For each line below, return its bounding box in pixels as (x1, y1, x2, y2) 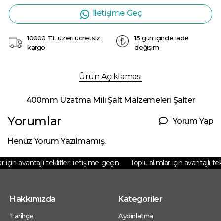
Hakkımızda (10, 194, 56, 204)
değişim (134, 43, 159, 52)
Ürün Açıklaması (79, 72, 142, 82)
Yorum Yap (172, 116, 214, 126)
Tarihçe (10, 212, 34, 220)
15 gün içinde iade (134, 34, 189, 42)
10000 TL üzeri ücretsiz (27, 34, 100, 42)
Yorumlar (7, 114, 62, 129)
